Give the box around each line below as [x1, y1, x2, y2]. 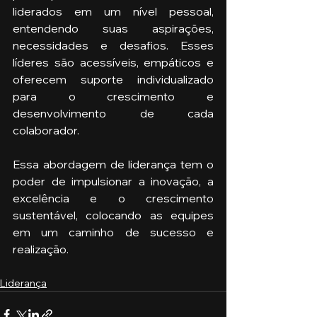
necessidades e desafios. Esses [13, 38, 214, 52]
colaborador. [13, 122, 81, 137]
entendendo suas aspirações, [13, 21, 214, 35]
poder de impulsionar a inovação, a [13, 173, 214, 188]
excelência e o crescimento [13, 190, 214, 205]
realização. [13, 241, 69, 256]
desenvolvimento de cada [13, 105, 214, 120]
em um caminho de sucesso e [13, 224, 214, 239]
